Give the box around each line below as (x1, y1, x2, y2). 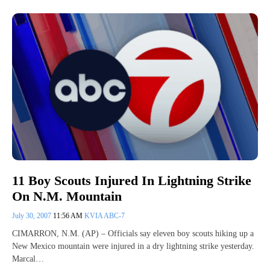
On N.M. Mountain (12, 189, 122, 204)
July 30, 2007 (12, 212, 53, 221)
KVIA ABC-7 (84, 212, 125, 221)
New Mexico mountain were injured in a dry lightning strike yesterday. (12, 242, 254, 251)
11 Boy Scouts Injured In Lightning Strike (12, 172, 251, 188)
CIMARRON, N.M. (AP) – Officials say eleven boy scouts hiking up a (12, 229, 254, 239)
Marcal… (12, 254, 44, 264)
